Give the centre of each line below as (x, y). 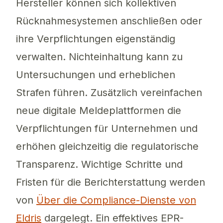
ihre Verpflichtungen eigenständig (96, 39)
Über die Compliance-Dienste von (116, 200)
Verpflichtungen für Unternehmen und (107, 129)
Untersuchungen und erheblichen (96, 75)
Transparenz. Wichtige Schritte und (99, 165)
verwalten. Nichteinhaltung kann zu (99, 57)
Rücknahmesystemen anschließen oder (109, 21)
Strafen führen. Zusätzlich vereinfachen (109, 93)
